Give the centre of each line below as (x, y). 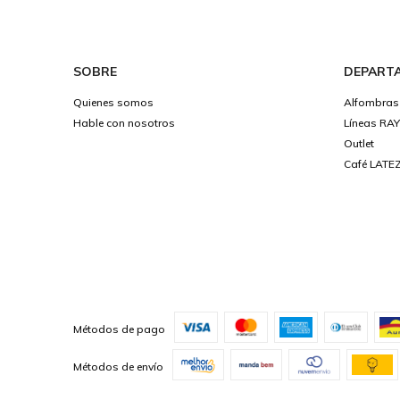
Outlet (358, 144)
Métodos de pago (119, 329)
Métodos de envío (118, 366)
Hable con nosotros (124, 123)
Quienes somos (113, 103)
